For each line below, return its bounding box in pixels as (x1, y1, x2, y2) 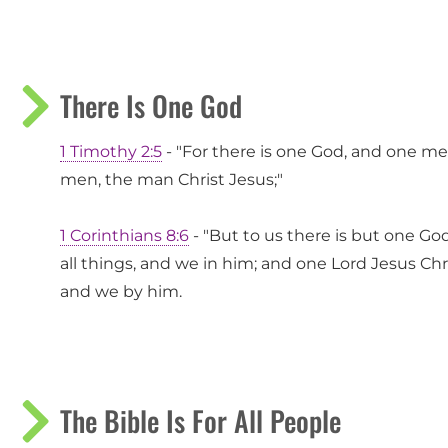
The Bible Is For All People (60, 400, 341, 442)
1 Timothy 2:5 (60, 142, 162, 162)
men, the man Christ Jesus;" (60, 170, 283, 190)
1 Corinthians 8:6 (60, 226, 189, 246)
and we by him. (60, 282, 182, 302)
